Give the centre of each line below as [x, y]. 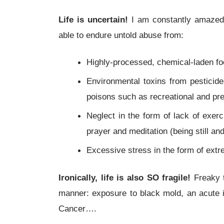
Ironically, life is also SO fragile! [125, 177]
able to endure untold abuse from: [121, 35]
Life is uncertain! [93, 19]
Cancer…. [77, 208]
